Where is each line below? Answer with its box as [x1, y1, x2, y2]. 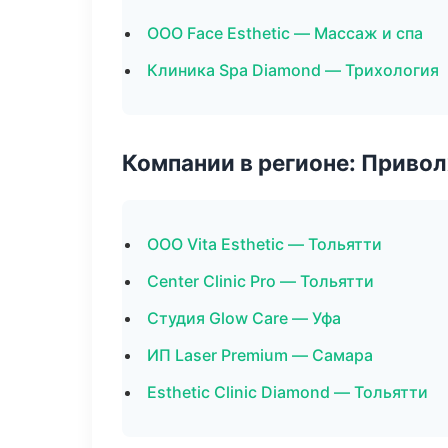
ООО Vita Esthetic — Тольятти [147, 234, 382, 254]
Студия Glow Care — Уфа [147, 308, 341, 328]
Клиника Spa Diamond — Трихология [147, 60, 439, 80]
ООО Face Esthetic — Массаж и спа [147, 23, 423, 43]
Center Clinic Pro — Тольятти [147, 271, 374, 291]
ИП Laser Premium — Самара [147, 345, 373, 365]
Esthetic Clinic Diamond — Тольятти [147, 382, 428, 402]
